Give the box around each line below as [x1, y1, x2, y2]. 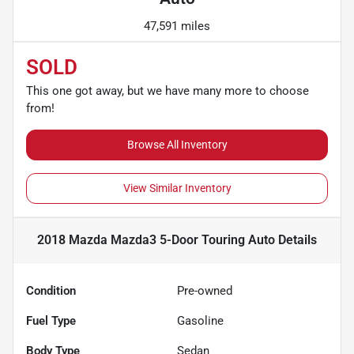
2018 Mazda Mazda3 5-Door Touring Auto [37, 232, 275, 247]
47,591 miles [144, 18, 210, 33]
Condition [26, 283, 76, 298]
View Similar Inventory [122, 181, 232, 194]
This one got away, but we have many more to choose [26, 83, 309, 98]
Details [275, 232, 317, 247]
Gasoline [177, 313, 224, 328]
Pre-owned [177, 283, 232, 298]
